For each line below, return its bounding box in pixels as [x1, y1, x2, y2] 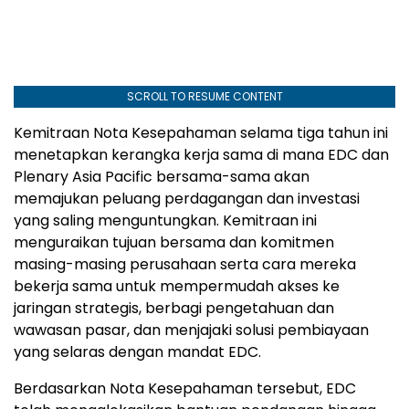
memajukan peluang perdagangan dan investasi [14, 188, 360, 209]
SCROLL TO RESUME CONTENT [126, 89, 283, 104]
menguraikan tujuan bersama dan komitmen [14, 232, 334, 253]
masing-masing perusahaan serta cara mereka [14, 254, 356, 275]
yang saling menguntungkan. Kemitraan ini [14, 210, 317, 231]
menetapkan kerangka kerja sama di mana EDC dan [14, 144, 389, 165]
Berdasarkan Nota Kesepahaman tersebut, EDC [14, 378, 356, 399]
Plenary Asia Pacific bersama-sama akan [14, 166, 309, 187]
